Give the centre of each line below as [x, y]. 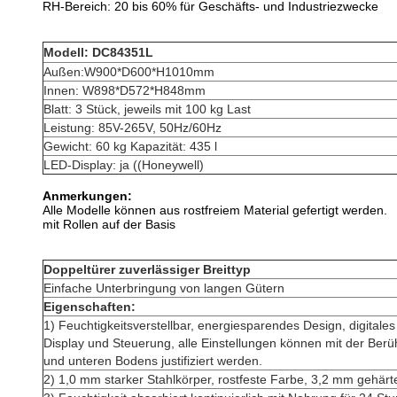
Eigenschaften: [90, 307]
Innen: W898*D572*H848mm [125, 90]
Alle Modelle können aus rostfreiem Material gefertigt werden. [215, 210]
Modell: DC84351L [98, 52]
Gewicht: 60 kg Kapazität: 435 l [130, 146]
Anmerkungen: [87, 196]
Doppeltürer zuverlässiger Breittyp [147, 269]
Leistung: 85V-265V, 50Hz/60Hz [132, 128]
